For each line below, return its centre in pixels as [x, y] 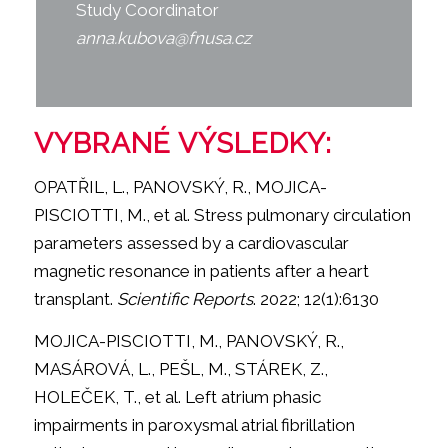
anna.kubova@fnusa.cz [163, 38]
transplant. [75, 298]
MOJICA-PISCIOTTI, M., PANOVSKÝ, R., [188, 341]
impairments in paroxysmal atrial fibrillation [194, 425]
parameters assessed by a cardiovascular [191, 242]
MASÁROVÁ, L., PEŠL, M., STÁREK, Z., [180, 369]
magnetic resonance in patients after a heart [201, 270]
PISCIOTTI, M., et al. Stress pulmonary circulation [222, 214]
